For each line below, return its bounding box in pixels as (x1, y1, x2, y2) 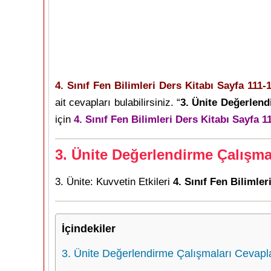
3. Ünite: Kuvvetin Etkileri (55, 176, 173, 188)
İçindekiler (62, 223, 116, 235)
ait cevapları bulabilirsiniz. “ (55, 97, 181, 108)
